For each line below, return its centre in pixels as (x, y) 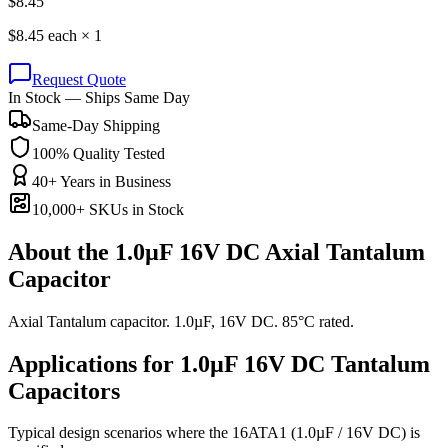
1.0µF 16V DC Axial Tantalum (270, 251)
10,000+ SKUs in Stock (108, 209)
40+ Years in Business (101, 181)
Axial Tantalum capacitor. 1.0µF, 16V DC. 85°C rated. (181, 321)
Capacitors (64, 390)
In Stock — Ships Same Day (99, 97)
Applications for (91, 363)
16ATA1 (259, 433)
